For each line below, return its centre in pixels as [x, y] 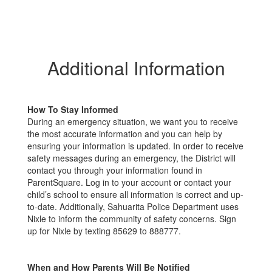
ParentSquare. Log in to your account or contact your [129, 182]
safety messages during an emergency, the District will [131, 158]
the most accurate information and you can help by [125, 134]
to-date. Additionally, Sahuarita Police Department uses [133, 206]
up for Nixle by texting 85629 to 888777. [104, 231]
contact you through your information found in [115, 170]
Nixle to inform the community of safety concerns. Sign [132, 219]
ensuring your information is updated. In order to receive [135, 146]
